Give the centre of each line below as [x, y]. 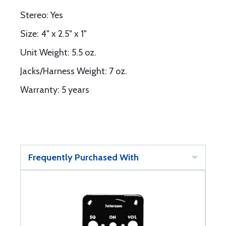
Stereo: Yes [42, 15]
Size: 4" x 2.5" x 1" [53, 34]
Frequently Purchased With [83, 157]
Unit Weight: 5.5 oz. [58, 52]
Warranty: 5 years [55, 90]
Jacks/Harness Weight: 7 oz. [74, 71]
